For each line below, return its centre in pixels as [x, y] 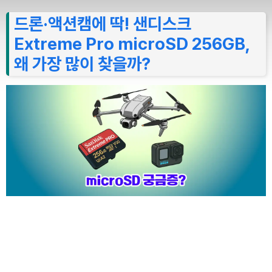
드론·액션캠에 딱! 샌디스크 [103, 24]
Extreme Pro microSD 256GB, [132, 44]
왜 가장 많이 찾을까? [82, 64]
